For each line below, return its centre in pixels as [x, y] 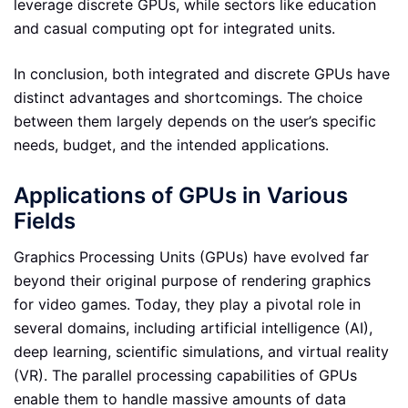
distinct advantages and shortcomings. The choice [188, 98]
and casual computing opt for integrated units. [174, 29]
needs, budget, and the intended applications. [171, 145]
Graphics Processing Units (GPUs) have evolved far [191, 257]
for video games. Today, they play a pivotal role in [187, 305]
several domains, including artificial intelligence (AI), [193, 328]
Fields [45, 221]
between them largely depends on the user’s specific [195, 122]
